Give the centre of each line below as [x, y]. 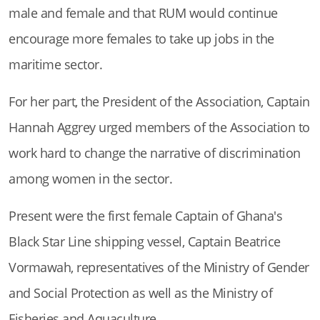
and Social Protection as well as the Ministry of [140, 293]
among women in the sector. [90, 179]
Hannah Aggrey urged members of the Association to [159, 127]
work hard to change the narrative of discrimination [155, 153]
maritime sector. [55, 64]
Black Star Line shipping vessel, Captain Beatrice [145, 241]
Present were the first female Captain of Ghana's [145, 216]
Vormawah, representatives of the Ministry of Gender [159, 267]
